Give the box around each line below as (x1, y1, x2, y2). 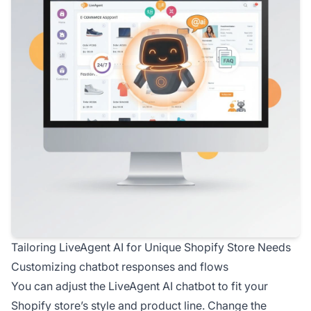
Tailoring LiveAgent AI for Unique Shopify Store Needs (11, 240, 291, 255)
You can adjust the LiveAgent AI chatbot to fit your (11, 279, 268, 294)
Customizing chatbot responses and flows (11, 260, 228, 274)
